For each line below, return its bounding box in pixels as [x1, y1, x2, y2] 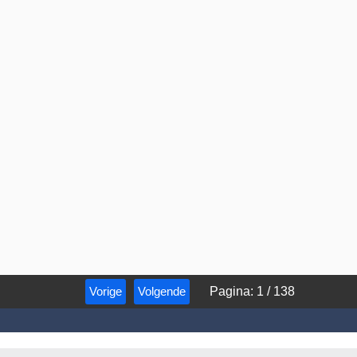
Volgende [137, 284, 186, 298]
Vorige [88, 284, 122, 298]
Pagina [209, 284, 250, 298]
